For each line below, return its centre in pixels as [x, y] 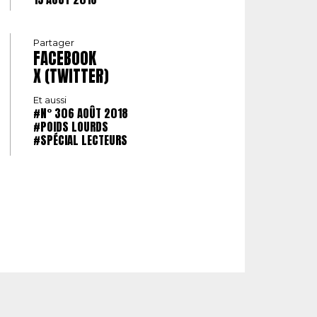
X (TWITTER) [71, 76]
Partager [54, 43]
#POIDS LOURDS [71, 127]
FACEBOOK [65, 58]
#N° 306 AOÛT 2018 [81, 114]
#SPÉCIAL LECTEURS [80, 140]
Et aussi [50, 100]
